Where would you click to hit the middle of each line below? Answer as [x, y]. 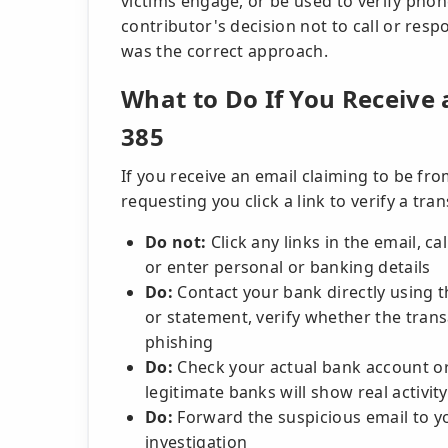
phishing [179, 342]
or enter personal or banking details [288, 267]
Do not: [176, 242]
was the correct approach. [225, 51]
